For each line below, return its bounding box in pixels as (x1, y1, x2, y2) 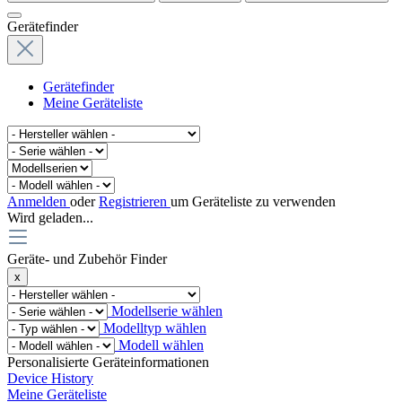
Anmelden (7, 193, 70, 209)
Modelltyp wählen (100, 319, 206, 336)
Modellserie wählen (108, 302, 223, 319)
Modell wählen (115, 336, 204, 353)
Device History (7, 370, 93, 386)
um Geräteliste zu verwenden (170, 193, 336, 209)
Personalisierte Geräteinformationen (7, 354, 209, 370)
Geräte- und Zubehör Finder (7, 250, 167, 267)
